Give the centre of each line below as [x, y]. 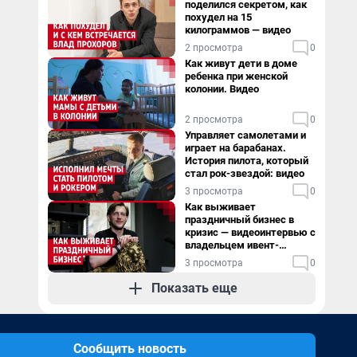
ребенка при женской [236, 76]
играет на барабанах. [235, 148]
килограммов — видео [238, 30]
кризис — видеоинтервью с [250, 232]
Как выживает [220, 207]
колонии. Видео [222, 89]
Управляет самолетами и [245, 135]
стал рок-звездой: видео [245, 173]
